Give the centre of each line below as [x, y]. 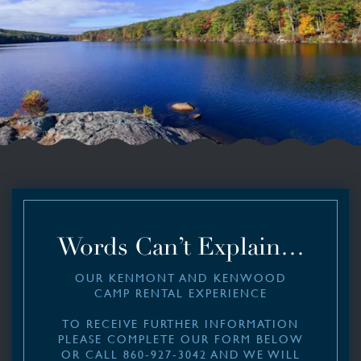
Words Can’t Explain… [180, 247]
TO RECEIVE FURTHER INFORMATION [180, 323]
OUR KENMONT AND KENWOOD [180, 277]
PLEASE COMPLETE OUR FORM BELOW [180, 338]
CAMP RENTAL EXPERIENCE [180, 292]
